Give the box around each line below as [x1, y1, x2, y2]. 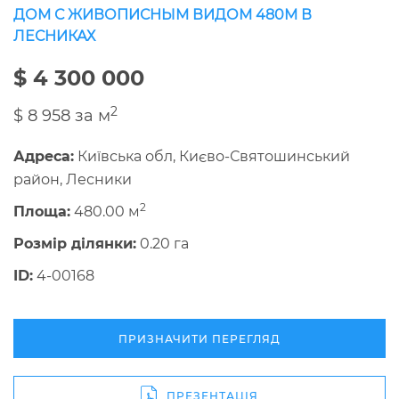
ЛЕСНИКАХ [13, 28, 95, 45]
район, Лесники [13, 171, 132, 189]
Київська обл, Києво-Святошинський [74, 148, 350, 166]
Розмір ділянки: [13, 235, 136, 253]
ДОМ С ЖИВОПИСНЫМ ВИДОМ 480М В [13, 6, 312, 24]
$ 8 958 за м [13, 106, 110, 126]
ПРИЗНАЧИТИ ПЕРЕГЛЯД [118, 331, 281, 346]
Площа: [13, 203, 70, 221]
